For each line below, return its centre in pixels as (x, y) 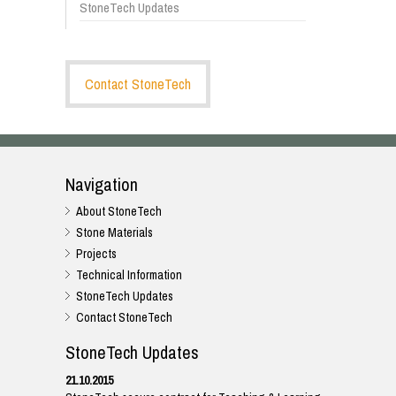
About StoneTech (119, 211)
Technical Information (129, 275)
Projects (96, 254)
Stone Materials (114, 232)
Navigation (102, 184)
